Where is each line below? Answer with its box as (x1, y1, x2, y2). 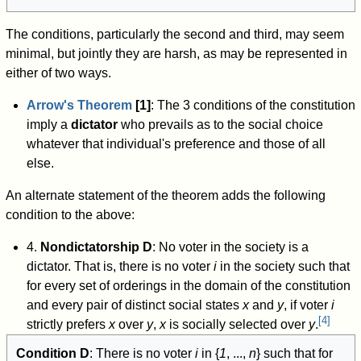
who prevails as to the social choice (117, 118, 323, 132)
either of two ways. (6, 66, 112, 81)
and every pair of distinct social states (26, 298, 243, 313)
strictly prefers (26, 317, 109, 332)
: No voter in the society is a (151, 240, 309, 255)
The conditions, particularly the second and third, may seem (6, 27, 345, 42)
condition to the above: (6, 208, 135, 222)
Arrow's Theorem (26, 98, 132, 113)
